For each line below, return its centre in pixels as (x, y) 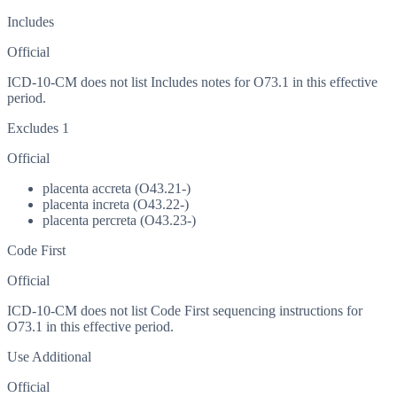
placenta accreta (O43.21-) (117, 189)
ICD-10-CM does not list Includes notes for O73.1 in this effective (192, 82)
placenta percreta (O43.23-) (119, 221)
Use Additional (49, 357)
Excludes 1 (38, 128)
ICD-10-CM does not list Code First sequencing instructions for (185, 311)
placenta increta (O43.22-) (116, 205)
